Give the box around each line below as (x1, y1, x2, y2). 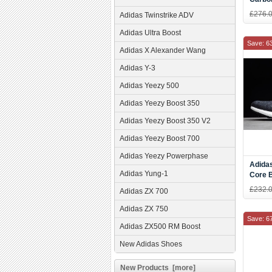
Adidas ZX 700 (120, 187, 168, 195)
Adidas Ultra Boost (120, 29, 181, 37)
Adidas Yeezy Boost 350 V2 (120, 117, 211, 125)
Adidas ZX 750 (120, 205, 168, 213)
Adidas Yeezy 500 (120, 81, 179, 90)
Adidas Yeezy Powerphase (120, 152, 208, 160)
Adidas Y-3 (120, 64, 155, 72)
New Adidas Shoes (120, 240, 182, 248)
